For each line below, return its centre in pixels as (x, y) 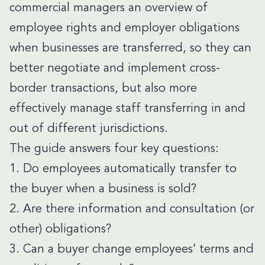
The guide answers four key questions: (114, 149)
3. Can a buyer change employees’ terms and (132, 250)
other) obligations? (60, 230)
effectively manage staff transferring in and (127, 109)
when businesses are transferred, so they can (130, 49)
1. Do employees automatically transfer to (123, 169)
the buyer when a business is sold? (103, 189)
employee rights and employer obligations (125, 28)
